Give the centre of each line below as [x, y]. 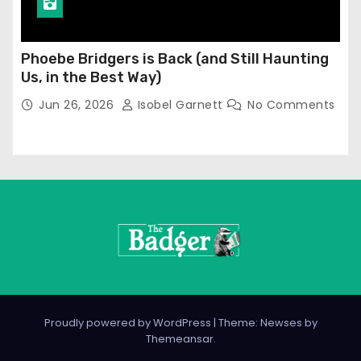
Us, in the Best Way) [91, 78]
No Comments [291, 105]
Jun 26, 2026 [78, 105]
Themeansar [179, 339]
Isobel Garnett [180, 105]
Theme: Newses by [268, 323]
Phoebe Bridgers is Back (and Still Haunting [175, 59]
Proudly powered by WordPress [129, 323]
